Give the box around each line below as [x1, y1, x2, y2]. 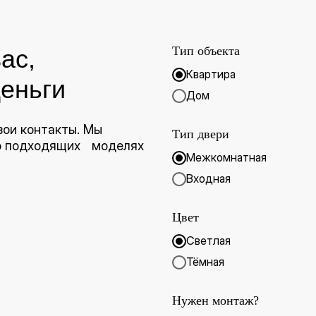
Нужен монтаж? [172, 293, 259, 308]
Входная [186, 171, 231, 186]
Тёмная [186, 255, 224, 269]
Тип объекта [172, 44, 240, 59]
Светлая [186, 233, 231, 248]
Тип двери [172, 127, 229, 142]
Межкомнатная [186, 150, 267, 165]
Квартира [186, 67, 236, 82]
